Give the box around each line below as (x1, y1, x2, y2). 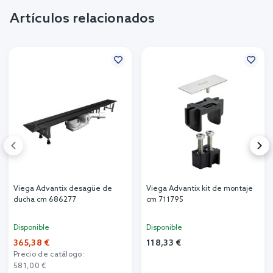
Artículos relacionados (10, 11, 155, 27)
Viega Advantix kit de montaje (146, 185, 253, 194)
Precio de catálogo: (13, 250, 85, 260)
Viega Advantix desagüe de (13, 185, 112, 194)
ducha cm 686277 (13, 196, 76, 205)
